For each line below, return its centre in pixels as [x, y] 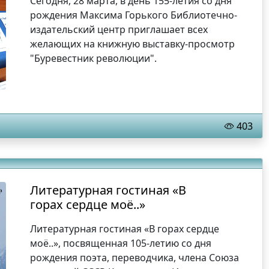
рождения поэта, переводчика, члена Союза [135, 258]
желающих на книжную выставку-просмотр [133, 44]
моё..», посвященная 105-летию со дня [121, 243]
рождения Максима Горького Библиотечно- [134, 15]
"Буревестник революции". [94, 58]
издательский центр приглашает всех [119, 29]
